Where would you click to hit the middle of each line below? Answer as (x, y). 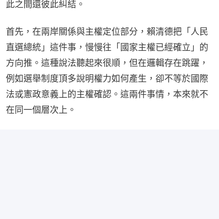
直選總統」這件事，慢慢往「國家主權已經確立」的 (107, 47)
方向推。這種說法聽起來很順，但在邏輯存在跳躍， (107, 63)
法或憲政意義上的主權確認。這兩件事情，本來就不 (107, 94)
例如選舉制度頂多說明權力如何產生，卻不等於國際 (107, 78)
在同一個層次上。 (41, 109)
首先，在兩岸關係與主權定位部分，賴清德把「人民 (107, 31)
